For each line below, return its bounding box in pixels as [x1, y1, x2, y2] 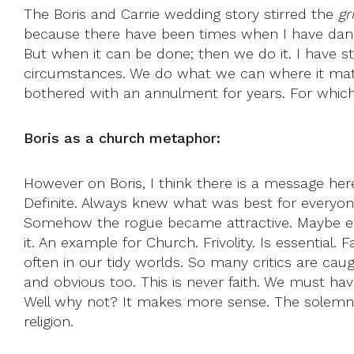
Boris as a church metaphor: [24, 129, 220, 146]
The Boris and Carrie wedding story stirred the [24, 5, 338, 22]
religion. [24, 312, 73, 330]
